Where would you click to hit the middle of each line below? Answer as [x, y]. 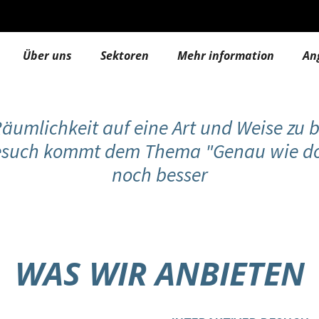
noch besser [159, 174]
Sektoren [125, 56]
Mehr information [226, 56]
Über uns [47, 56]
